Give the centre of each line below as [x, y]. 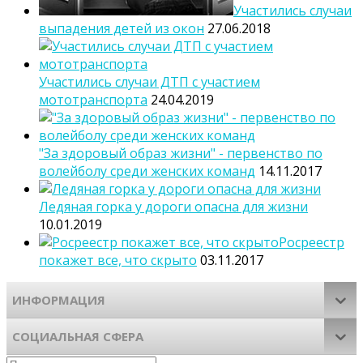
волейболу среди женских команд [147, 171]
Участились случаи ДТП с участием [149, 82]
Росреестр [312, 243]
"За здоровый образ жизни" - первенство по [181, 154]
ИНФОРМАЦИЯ [59, 299]
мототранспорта [93, 100]
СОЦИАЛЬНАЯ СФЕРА [78, 336]
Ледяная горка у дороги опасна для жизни [173, 207]
